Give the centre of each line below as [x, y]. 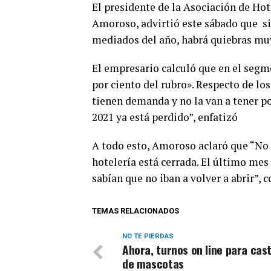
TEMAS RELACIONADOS [135, 211]
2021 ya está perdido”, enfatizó [165, 117]
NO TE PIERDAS [148, 236]
